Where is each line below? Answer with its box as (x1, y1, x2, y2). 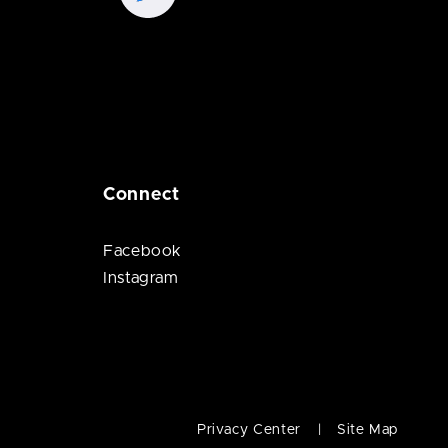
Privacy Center (196, 423, 301, 437)
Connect (102, 186, 180, 204)
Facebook (102, 243, 183, 259)
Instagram (102, 270, 179, 286)
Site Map (336, 423, 398, 437)
